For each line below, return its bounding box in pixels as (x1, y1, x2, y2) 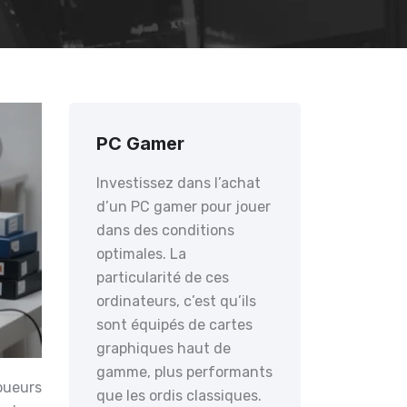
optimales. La (96, 245, 186, 263)
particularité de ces (96, 269, 229, 286)
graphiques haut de (96, 340, 231, 357)
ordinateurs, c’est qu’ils (96, 293, 256, 310)
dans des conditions (96, 222, 234, 239)
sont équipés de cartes (96, 316, 253, 333)
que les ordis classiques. (96, 387, 262, 404)
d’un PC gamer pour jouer (96, 198, 271, 215)
